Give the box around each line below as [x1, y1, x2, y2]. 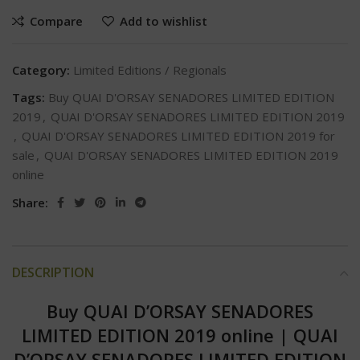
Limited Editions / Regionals [73, 62, 227, 79]
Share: [12, 194, 48, 211]
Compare [29, 13, 83, 30]
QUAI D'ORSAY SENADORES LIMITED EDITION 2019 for [22, 128, 335, 145]
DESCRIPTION [12, 264, 94, 282]
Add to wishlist [119, 13, 207, 30]
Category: [12, 62, 70, 79]
